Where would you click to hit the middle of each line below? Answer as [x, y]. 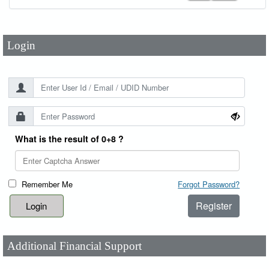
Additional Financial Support [75, 246]
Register [214, 206]
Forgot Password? [209, 184]
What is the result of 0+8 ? [69, 139]
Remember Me [47, 184]
